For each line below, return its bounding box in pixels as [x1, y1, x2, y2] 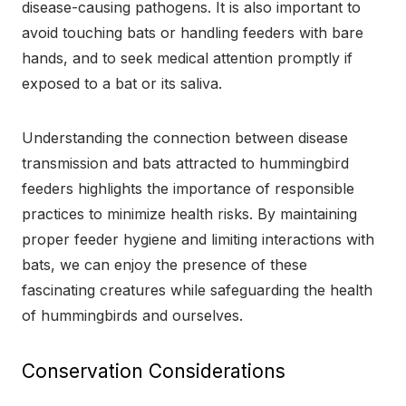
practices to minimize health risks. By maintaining [22, 204, 357, 223]
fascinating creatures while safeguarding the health [22, 280, 372, 299]
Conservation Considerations [22, 359, 285, 382]
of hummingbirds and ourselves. [22, 305, 243, 324]
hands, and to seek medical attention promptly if [22, 48, 353, 67]
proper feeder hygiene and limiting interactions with [22, 229, 374, 248]
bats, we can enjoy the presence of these [22, 255, 307, 274]
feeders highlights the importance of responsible [22, 179, 354, 198]
